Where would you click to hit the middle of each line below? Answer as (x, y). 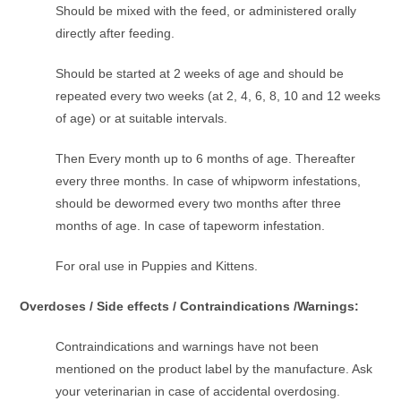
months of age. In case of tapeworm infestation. (191, 226)
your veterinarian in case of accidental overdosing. (198, 392)
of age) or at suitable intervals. (142, 119)
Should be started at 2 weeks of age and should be (200, 74)
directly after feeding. (115, 34)
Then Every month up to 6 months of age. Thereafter (206, 159)
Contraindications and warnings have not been (188, 347)
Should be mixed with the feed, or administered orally (206, 11)
